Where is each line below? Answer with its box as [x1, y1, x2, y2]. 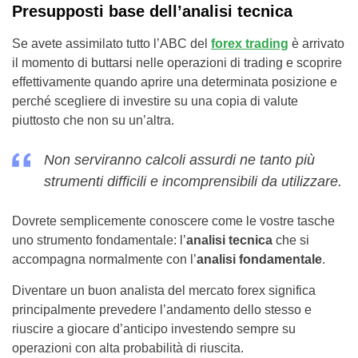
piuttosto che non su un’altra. [12, 113, 174, 127]
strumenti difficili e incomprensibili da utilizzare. [44, 173, 342, 189]
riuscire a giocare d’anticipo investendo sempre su [12, 322, 296, 336]
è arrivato [288, 37, 344, 50]
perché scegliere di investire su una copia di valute [12, 94, 298, 108]
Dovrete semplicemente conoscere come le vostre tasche [12, 214, 335, 228]
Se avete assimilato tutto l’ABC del [12, 37, 211, 50]
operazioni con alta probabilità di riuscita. [12, 341, 244, 355]
